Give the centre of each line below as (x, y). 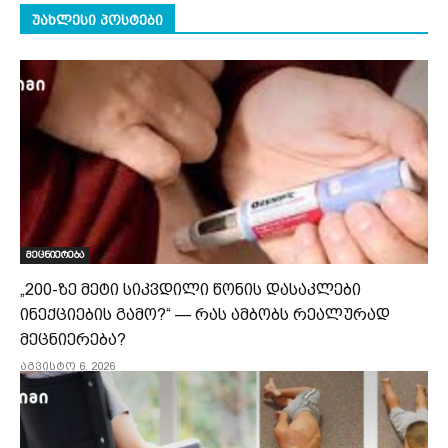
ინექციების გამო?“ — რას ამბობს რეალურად (205, 314)
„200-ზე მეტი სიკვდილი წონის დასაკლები (190, 289)
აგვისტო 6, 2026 (67, 366)
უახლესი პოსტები (97, 19)
